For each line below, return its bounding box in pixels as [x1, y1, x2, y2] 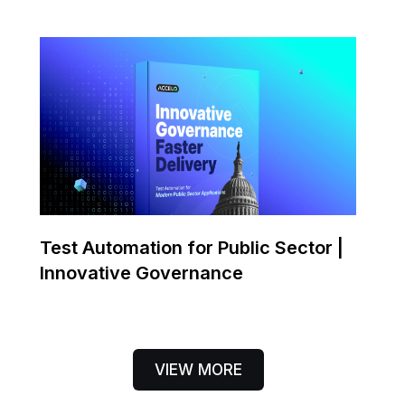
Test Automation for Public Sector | [40, 237, 344, 259]
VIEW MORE [154, 361, 242, 380]
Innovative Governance [40, 262, 243, 285]
